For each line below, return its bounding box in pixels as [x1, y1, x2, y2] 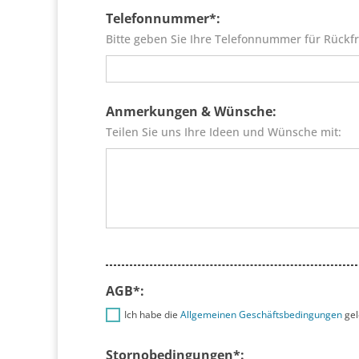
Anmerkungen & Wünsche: [106, 102, 276, 120]
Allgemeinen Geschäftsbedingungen [180, 308, 342, 322]
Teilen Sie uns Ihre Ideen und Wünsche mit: [106, 123, 341, 139]
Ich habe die [124, 308, 180, 322]
